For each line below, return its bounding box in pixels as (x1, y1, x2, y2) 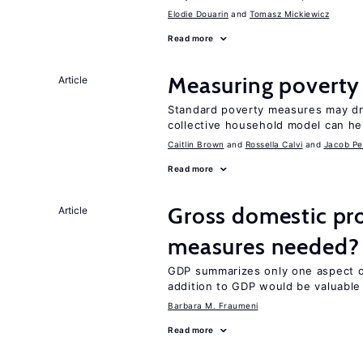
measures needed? (168, 233, 360, 260)
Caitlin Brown (168, 139, 224, 149)
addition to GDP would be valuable (168, 280, 361, 293)
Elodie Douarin (168, 9, 228, 19)
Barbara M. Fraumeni (168, 301, 258, 310)
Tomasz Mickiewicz (250, 9, 330, 19)
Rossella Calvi (245, 139, 303, 149)
